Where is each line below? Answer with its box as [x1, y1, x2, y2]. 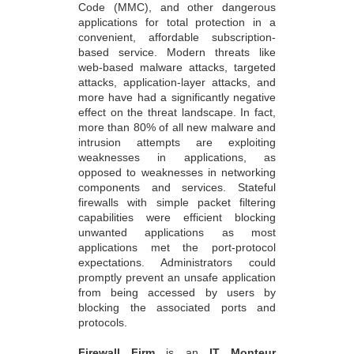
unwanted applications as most [78, 226, 276, 239]
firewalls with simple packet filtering [78, 196, 276, 209]
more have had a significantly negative [78, 91, 276, 104]
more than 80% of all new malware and [78, 121, 276, 134]
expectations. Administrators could [78, 256, 276, 269]
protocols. [78, 316, 127, 330]
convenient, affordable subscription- [78, 31, 276, 44]
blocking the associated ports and [78, 301, 276, 314]
